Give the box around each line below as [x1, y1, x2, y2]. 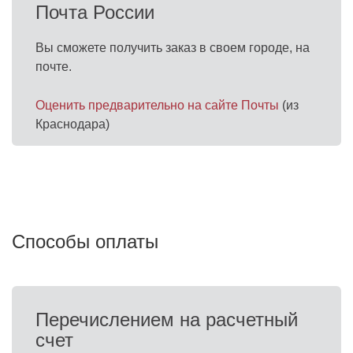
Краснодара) [35, 117, 110, 131]
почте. [35, 60, 72, 73]
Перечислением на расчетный [35, 309, 298, 330]
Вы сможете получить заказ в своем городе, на [35, 41, 310, 54]
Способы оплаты [12, 231, 158, 252]
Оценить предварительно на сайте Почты [35, 98, 279, 112]
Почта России [35, 2, 154, 23]
